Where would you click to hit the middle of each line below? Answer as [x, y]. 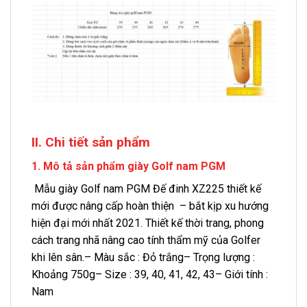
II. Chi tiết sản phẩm [93, 143]
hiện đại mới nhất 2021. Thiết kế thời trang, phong [148, 223]
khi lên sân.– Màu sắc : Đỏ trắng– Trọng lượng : [143, 257]
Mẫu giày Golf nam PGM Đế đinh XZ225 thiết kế [146, 188]
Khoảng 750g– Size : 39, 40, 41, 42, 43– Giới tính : [150, 274]
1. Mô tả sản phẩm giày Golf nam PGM [128, 166]
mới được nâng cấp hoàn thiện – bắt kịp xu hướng [150, 206]
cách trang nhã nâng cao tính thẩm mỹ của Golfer [146, 240]
